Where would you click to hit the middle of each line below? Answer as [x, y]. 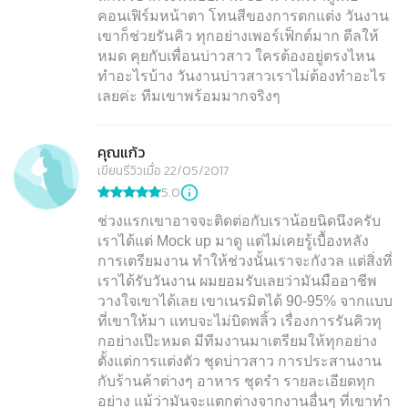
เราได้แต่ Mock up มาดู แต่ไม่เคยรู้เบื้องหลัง [233, 241]
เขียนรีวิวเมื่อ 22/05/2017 [163, 171]
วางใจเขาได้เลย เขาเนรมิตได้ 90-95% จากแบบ [245, 301]
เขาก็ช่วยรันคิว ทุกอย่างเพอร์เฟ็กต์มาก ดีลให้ [238, 36]
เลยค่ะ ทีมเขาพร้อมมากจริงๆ [189, 97]
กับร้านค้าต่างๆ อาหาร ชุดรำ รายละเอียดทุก [236, 382]
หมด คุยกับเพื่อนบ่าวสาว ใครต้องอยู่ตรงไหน [236, 56]
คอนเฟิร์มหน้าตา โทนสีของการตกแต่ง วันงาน [243, 16]
